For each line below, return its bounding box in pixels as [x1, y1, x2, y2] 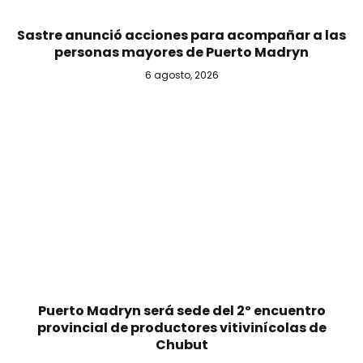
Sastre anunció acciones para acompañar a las [17, 25, 346, 45]
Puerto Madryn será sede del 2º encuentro [37, 301, 326, 321]
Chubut [155, 335, 208, 355]
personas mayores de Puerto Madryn [54, 42, 309, 62]
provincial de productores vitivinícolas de [36, 318, 327, 338]
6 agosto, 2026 [144, 67, 219, 82]
